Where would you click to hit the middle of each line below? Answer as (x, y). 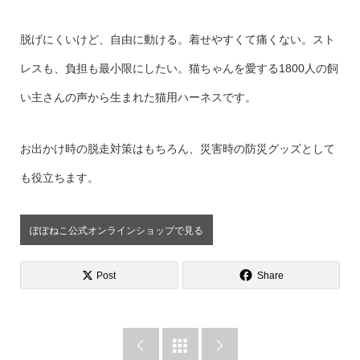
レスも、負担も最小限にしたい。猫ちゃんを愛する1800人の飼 (179, 68)
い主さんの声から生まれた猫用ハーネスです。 (138, 97)
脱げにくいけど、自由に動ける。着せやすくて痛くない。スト (177, 39)
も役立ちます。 (59, 178)
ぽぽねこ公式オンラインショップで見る (116, 230)
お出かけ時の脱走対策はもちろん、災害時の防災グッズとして (177, 149)
